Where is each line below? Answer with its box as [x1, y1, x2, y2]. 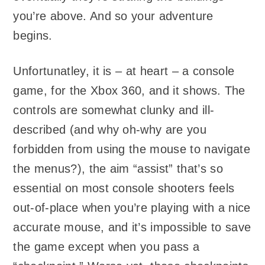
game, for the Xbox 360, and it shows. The [13, 84, 245, 98]
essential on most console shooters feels [13, 182, 235, 195]
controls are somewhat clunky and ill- [13, 104, 215, 117]
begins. [13, 28, 53, 42]
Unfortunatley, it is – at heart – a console [13, 64, 235, 78]
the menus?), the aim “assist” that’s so [13, 162, 223, 176]
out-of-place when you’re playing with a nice [13, 201, 251, 215]
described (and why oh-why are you [13, 123, 206, 137]
